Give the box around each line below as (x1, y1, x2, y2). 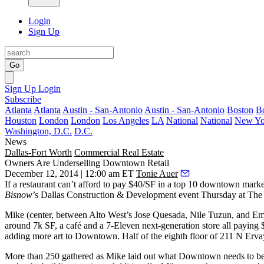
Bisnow (5, 190, 32, 200)
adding (5, 231, 32, 241)
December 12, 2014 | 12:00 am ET (5, 169, 134, 179)
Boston (227, 105, 253, 115)
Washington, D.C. (5, 126, 72, 136)
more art (32, 231, 63, 241)
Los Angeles (103, 115, 149, 126)
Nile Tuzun (190, 210, 232, 220)
